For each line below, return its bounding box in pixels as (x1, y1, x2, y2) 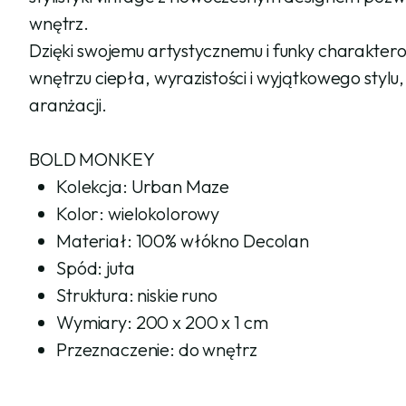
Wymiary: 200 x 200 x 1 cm (56, 311, 268, 333)
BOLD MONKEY (29, 148, 155, 170)
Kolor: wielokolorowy (56, 202, 220, 225)
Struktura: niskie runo (56, 284, 217, 306)
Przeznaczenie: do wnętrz (56, 338, 257, 361)
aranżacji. (29, 93, 107, 116)
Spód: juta (56, 256, 135, 279)
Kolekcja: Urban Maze (56, 175, 230, 198)
